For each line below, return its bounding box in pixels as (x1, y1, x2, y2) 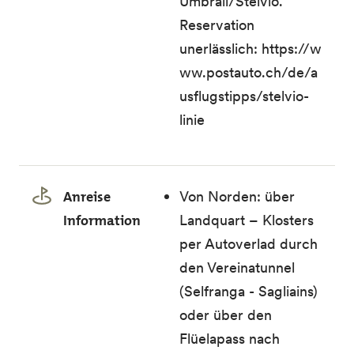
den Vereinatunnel (179, 258, 296, 277)
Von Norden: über (179, 187, 296, 205)
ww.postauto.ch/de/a (179, 63, 318, 81)
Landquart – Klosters (179, 211, 314, 229)
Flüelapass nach (179, 330, 281, 348)
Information (63, 211, 141, 230)
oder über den (179, 306, 273, 324)
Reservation (179, 16, 255, 34)
